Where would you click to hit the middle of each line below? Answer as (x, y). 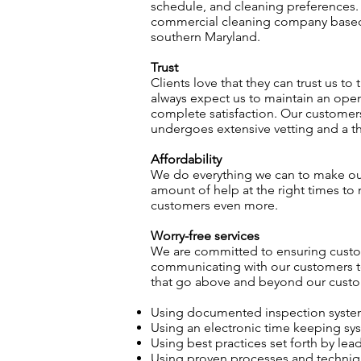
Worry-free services (205, 236)
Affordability (186, 159)
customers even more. (214, 205)
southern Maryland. (205, 37)
